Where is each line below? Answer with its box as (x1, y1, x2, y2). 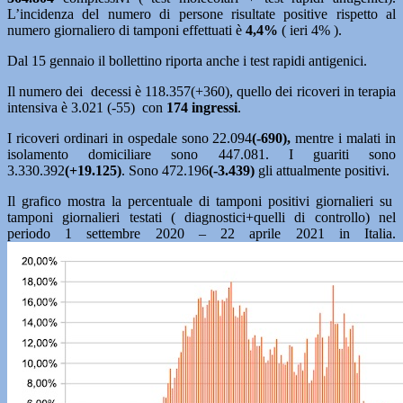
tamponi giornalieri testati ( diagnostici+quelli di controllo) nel (7, 210, 396, 225)
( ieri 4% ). (278, 22, 342, 38)
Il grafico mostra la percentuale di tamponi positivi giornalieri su (7, 193, 396, 209)
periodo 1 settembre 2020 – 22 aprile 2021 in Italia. (7, 226, 396, 241)
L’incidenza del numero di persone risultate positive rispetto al (7, 6, 396, 22)
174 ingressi (166, 100, 237, 115)
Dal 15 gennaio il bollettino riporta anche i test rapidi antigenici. (7, 53, 367, 68)
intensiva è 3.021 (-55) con (7, 100, 166, 115)
